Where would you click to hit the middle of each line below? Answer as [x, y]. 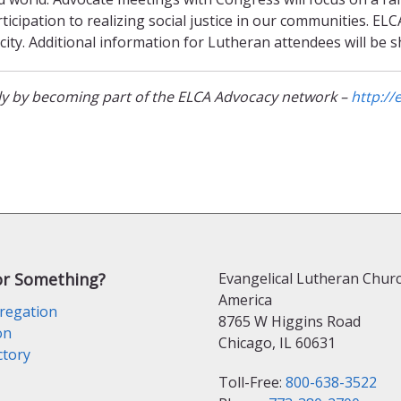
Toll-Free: [252, 382]
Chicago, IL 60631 [277, 342]
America [245, 299]
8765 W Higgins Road [290, 321]
